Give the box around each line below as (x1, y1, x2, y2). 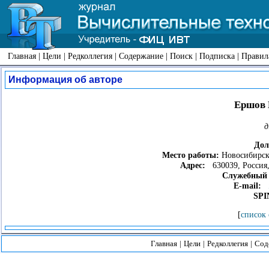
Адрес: (180, 160, 205, 171)
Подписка (199, 51, 235, 61)
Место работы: (162, 150, 219, 160)
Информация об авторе (8, 74, 122, 85)
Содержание (119, 51, 163, 61)
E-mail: (233, 181, 261, 191)
